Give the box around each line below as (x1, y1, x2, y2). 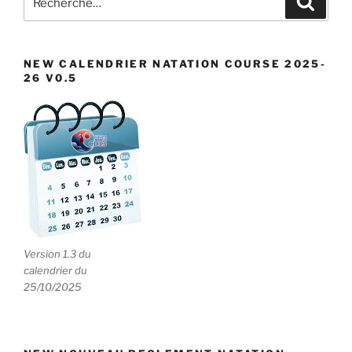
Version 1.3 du (24, 247, 91, 261)
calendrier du (24, 264, 87, 277)
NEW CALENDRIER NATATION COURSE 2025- (24, 57, 327, 71)
